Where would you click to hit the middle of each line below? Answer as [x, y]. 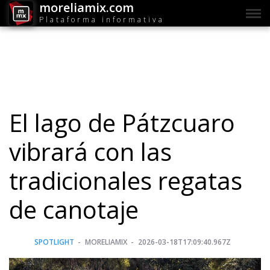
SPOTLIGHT [54, 242]
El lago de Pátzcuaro [122, 123]
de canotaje [74, 210]
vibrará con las [90, 152]
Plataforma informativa [102, 19]
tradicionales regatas [126, 181]
